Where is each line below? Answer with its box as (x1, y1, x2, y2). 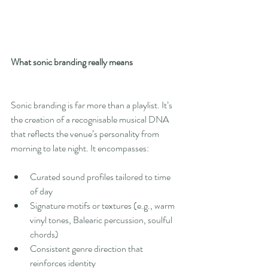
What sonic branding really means (11, 55, 133, 69)
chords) (30, 227, 59, 242)
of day (30, 184, 53, 199)
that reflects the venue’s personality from (11, 127, 161, 141)
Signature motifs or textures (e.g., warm (30, 199, 176, 213)
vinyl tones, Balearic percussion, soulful (30, 213, 174, 227)
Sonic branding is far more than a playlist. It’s (11, 98, 174, 112)
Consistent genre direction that (30, 242, 145, 256)
